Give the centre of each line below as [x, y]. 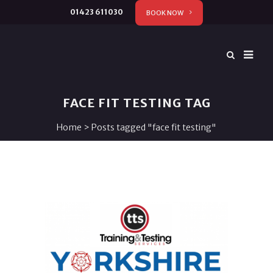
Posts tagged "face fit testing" [154, 127]
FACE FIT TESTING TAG [136, 103]
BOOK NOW [165, 13]
